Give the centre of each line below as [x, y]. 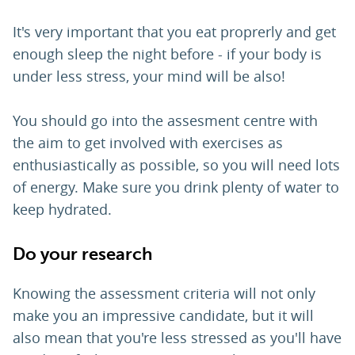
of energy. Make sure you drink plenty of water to [176, 187]
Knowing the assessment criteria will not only [164, 294]
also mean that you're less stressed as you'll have [177, 338]
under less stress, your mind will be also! [151, 76]
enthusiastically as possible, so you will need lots [176, 165]
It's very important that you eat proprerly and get [174, 32]
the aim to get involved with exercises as [148, 143]
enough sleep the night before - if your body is [167, 54]
